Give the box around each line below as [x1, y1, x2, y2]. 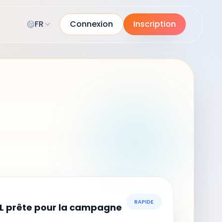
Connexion [70, 22, 113, 34]
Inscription [133, 22, 176, 34]
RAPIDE [134, 198, 154, 206]
